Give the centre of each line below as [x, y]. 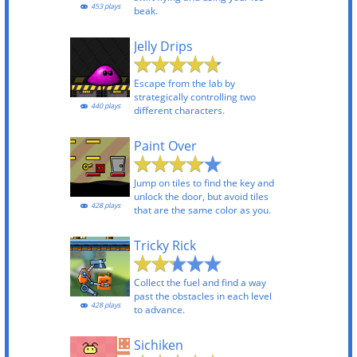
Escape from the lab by [184, 83]
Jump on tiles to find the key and [204, 183]
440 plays [104, 106]
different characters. [179, 110]
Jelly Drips [163, 46]
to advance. [159, 310]
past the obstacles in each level [203, 296]
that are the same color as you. [202, 210]
